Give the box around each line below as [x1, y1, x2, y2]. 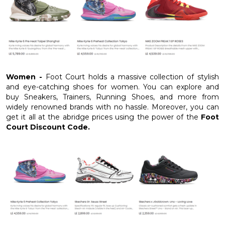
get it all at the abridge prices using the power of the [6, 113, 201, 122]
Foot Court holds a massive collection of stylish [45, 72, 219, 82]
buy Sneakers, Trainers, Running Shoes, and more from [6, 92, 219, 102]
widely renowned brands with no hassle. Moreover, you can [6, 102, 219, 112]
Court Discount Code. [6, 123, 90, 132]
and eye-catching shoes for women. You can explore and [6, 82, 219, 92]
